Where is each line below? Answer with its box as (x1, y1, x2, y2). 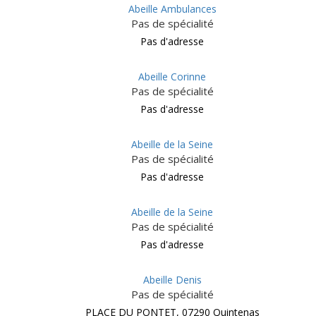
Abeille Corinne (138, 70, 206, 83)
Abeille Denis (142, 273, 202, 286)
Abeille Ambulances (128, 2, 217, 16)
